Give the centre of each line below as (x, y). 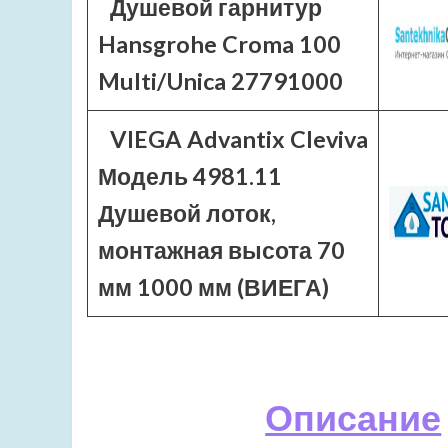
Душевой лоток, (187, 213)
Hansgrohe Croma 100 (219, 44)
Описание (353, 417)
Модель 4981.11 (190, 176)
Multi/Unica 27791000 (220, 81)
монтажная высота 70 (221, 250)
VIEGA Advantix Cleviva (238, 139)
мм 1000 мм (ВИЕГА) (213, 287)
